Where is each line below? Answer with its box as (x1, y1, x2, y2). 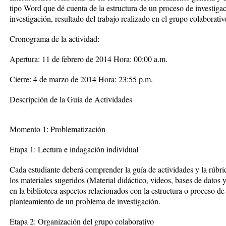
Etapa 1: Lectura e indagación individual (10, 144, 138, 154)
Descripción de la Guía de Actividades (10, 94, 132, 104)
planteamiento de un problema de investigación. (10, 196, 160, 206)
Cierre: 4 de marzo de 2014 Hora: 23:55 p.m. (10, 74, 153, 84)
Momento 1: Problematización (10, 124, 105, 134)
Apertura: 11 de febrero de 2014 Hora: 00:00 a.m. (10, 53, 167, 64)
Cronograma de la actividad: (10, 33, 99, 44)
